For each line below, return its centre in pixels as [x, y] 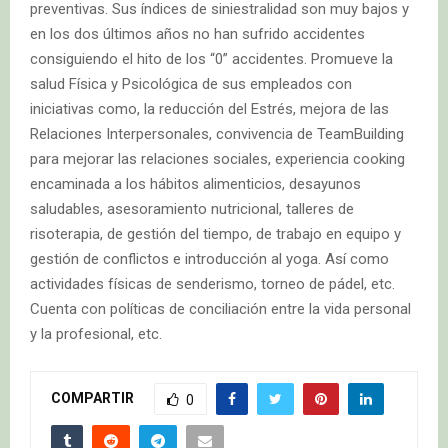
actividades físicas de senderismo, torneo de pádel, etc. [212, 284]
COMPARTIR [92, 397]
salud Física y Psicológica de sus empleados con [191, 84]
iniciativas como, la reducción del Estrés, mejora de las [209, 109]
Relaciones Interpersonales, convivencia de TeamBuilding [217, 134]
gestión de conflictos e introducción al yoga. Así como [209, 259]
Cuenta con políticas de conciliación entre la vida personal [220, 309]
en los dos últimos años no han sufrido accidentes [197, 34]
